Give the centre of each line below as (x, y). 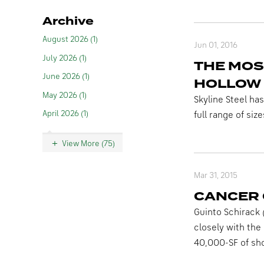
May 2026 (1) (65, 95)
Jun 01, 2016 (215, 45)
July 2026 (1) (65, 58)
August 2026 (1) (70, 39)
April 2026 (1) (65, 114)
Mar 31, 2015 (215, 176)
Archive (68, 21)
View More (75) (88, 143)
